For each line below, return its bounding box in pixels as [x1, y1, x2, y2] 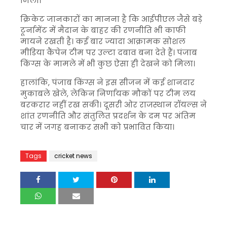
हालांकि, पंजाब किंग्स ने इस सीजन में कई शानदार [20, 77, 195, 88]
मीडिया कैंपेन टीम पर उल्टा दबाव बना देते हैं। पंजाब [20, 47, 197, 58]
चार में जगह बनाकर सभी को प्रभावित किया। [20, 122, 174, 132]
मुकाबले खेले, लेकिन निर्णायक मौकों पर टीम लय [20, 88, 196, 99]
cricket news [54, 152, 92, 160]
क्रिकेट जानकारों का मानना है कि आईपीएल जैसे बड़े [20, 14, 202, 24]
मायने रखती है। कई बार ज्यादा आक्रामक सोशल [20, 36, 185, 47]
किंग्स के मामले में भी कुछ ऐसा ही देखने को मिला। [20, 58, 195, 69]
